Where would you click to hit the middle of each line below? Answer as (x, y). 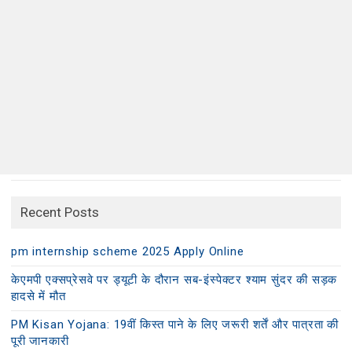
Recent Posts (60, 212)
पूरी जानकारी (40, 341)
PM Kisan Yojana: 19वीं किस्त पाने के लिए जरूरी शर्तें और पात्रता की (175, 324)
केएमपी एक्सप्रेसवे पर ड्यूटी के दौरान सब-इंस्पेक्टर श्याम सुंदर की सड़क (174, 280)
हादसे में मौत (38, 296)
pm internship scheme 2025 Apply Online (128, 251)
